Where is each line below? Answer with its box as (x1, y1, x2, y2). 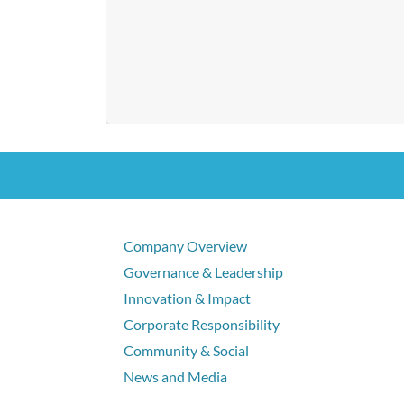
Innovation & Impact (124, 289, 251, 308)
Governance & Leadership (124, 263, 283, 281)
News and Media (124, 368, 227, 386)
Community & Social (124, 342, 249, 360)
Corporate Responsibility (124, 316, 280, 334)
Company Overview (124, 237, 247, 255)
